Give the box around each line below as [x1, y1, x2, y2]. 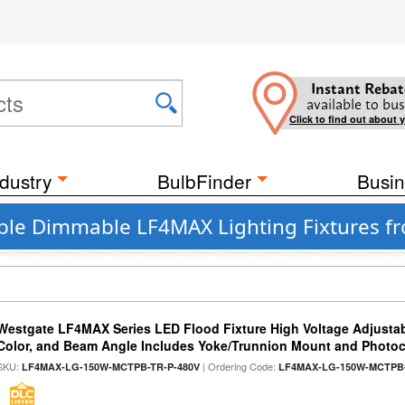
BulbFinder [157, 167, 251, 194]
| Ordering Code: [200, 359, 279, 373]
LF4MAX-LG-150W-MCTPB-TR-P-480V [22, 360, 201, 373]
